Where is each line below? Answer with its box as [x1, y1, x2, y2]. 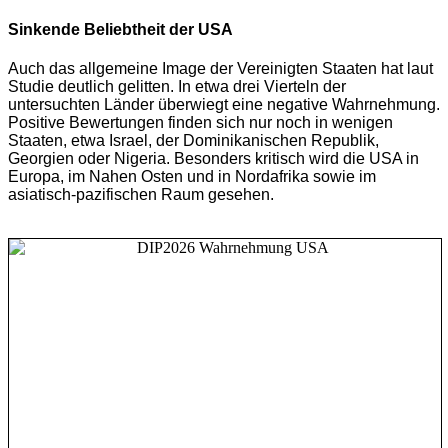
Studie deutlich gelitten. [8, 78, 178, 96]
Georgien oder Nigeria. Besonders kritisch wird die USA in [8, 150, 419, 168]
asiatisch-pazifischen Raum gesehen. [8, 186, 274, 204]
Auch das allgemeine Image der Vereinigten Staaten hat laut [8, 60, 433, 78]
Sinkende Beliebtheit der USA [8, 20, 233, 38]
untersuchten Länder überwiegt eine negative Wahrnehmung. [8, 96, 440, 114]
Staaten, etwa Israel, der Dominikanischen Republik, [8, 132, 379, 150]
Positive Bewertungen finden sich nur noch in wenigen [8, 114, 393, 132]
